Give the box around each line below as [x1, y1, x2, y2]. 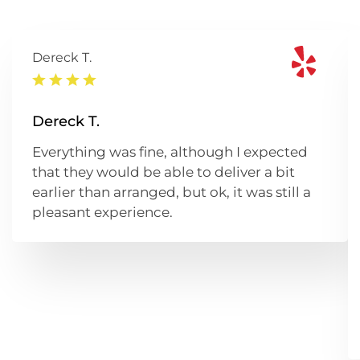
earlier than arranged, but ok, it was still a [32, 183, 311, 200]
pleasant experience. [32, 203, 173, 220]
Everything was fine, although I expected [32, 143, 308, 160]
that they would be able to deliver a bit [32, 163, 295, 180]
